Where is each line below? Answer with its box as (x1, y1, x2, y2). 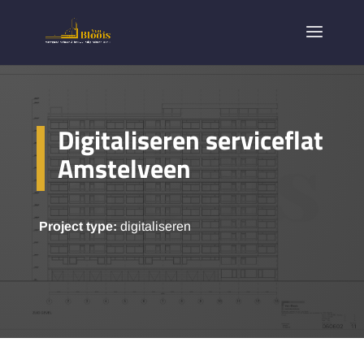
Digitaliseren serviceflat (57, 119, 323, 159)
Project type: (38, 219, 117, 233)
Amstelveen (57, 148, 191, 188)
